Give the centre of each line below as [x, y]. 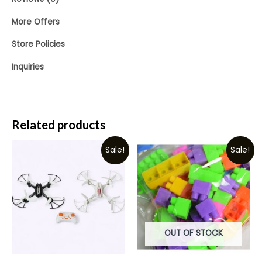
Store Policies [38, 44]
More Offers [36, 22]
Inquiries [28, 67]
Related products [58, 124]
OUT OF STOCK [194, 233]
